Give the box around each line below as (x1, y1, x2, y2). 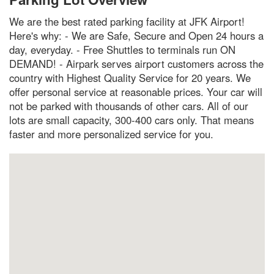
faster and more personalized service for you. (9, 126, 213, 141)
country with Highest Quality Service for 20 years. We (9, 70, 251, 85)
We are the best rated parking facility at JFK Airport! (9, 13, 245, 29)
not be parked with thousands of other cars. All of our (9, 98, 248, 113)
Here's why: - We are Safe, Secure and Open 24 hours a (9, 28, 264, 43)
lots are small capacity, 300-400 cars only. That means (9, 112, 254, 127)
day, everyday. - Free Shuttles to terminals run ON (9, 42, 235, 57)
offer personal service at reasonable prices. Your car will (9, 84, 262, 99)
